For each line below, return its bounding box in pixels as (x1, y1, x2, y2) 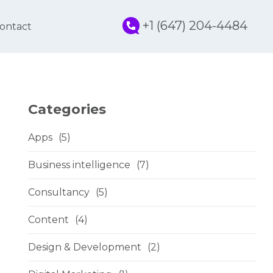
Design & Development (28, 241, 141, 253)
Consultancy (28, 186, 90, 198)
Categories (28, 101, 106, 118)
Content (28, 214, 69, 225)
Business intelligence (28, 159, 130, 171)
